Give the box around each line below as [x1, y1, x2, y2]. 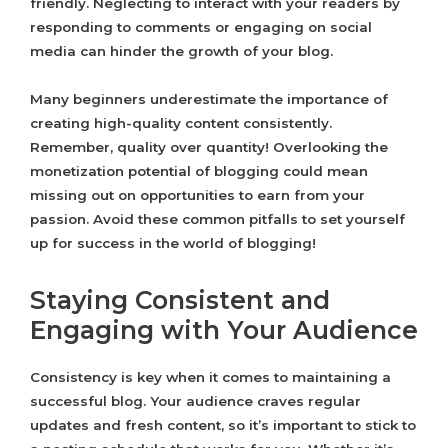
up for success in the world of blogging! [30, 235, 316, 252]
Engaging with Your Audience [30, 315, 418, 346]
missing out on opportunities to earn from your [30, 187, 365, 204]
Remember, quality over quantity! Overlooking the [30, 139, 388, 156]
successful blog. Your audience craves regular [30, 393, 361, 410]
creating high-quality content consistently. [30, 115, 332, 132]
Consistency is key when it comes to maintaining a [30, 369, 391, 386]
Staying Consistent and [30, 285, 330, 316]
